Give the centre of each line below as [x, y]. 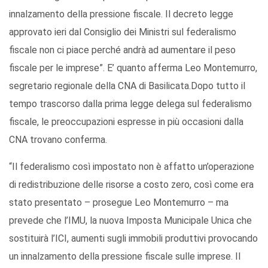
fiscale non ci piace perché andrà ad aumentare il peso [122, 50]
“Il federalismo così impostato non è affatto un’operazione [132, 167]
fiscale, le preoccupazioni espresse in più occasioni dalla [126, 122]
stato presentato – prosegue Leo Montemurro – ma [119, 203]
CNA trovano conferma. [58, 140]
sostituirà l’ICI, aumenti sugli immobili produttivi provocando [133, 239]
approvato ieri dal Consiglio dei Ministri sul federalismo [123, 32]
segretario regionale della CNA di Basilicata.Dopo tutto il [127, 86]
